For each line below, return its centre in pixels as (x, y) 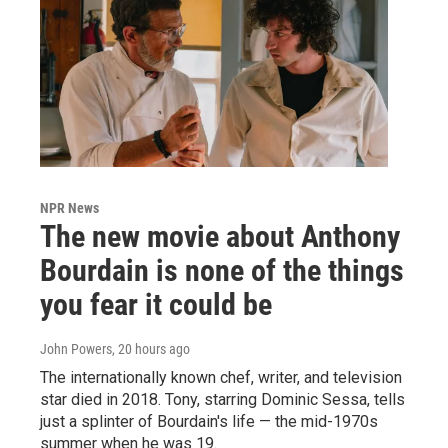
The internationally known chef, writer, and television (221, 377)
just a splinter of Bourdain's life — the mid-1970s (209, 421)
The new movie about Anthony (220, 236)
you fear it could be (156, 304)
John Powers (76, 348)
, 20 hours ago (151, 348)
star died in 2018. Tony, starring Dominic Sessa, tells (222, 399)
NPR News (69, 207)
